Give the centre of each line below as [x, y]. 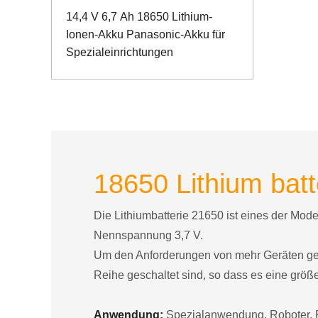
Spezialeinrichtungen [120, 53]
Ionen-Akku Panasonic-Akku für [146, 35]
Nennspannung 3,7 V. [148, 236]
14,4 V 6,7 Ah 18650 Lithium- [139, 17]
